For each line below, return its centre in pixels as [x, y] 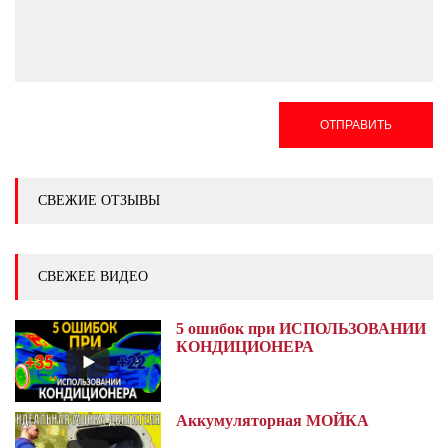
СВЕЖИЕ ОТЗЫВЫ [99, 200]
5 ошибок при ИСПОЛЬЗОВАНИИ [301, 328]
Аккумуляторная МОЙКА [273, 421]
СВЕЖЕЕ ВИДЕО [93, 276]
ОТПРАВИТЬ [356, 124]
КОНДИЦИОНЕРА [245, 346]
